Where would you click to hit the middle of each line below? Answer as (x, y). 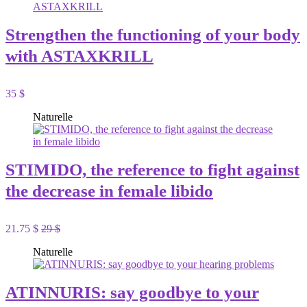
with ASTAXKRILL (79, 56)
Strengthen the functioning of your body (153, 35)
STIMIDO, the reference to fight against (152, 170)
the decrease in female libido (109, 191)
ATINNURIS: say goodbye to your (132, 292)
